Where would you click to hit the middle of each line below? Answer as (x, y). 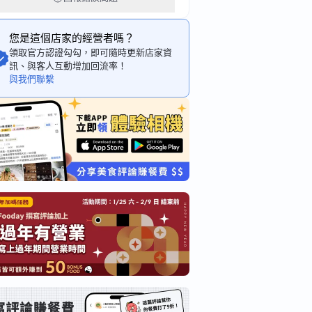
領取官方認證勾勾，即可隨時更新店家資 (91, 53)
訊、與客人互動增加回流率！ (68, 66)
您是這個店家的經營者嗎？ (72, 38)
